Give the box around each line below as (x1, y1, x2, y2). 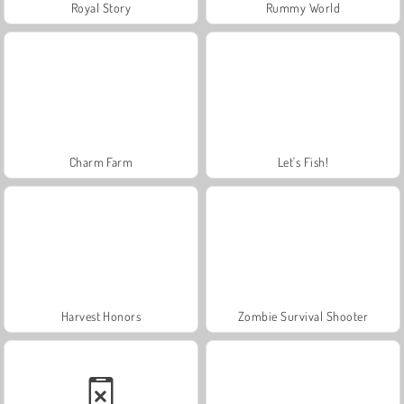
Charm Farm (69, 153, 133, 170)
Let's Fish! (277, 153, 329, 170)
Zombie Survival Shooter (237, 308, 369, 324)
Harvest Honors (60, 308, 142, 324)
